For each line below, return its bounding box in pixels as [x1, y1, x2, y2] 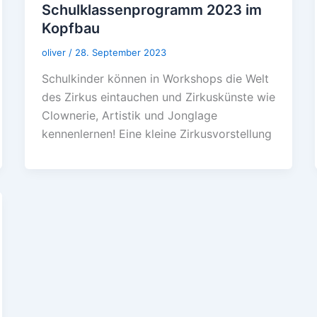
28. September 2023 [74, 46, 166, 58]
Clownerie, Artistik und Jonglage [41, 108, 217, 123]
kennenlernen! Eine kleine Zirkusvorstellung [41, 127, 272, 142]
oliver [41, 46, 69, 58]
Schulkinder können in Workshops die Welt [41, 71, 269, 86]
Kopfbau [41, 19, 100, 37]
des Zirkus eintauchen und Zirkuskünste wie [41, 90, 275, 105]
